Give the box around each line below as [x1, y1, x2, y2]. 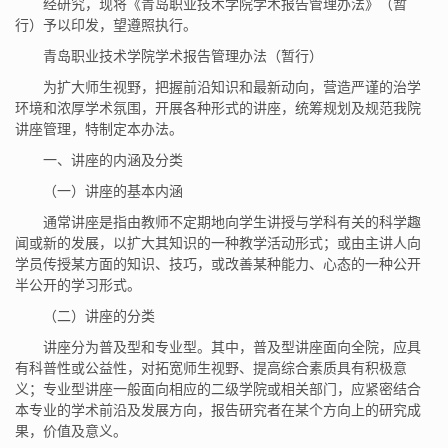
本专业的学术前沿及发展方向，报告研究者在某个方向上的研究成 [15, 401, 421, 418]
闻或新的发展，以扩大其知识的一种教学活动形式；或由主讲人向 [15, 234, 421, 251]
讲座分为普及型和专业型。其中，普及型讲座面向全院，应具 [43, 338, 421, 355]
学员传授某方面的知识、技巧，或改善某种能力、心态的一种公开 [15, 255, 421, 272]
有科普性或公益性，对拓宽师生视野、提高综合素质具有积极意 [15, 359, 407, 376]
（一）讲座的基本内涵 [43, 182, 183, 199]
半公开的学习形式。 [15, 276, 141, 293]
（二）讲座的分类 [43, 307, 155, 324]
